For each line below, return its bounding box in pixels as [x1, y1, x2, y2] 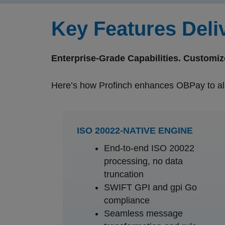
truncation [103, 169, 144, 179]
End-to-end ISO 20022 [103, 143, 194, 153]
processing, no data [103, 156, 183, 166]
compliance [103, 195, 150, 205]
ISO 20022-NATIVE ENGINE [76, 125, 193, 136]
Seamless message [103, 208, 183, 218]
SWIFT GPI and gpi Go [103, 182, 197, 192]
